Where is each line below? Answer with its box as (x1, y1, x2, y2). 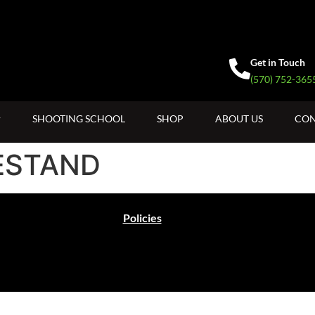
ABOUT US (215, 112, 263, 124)
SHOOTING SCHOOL (32, 112, 125, 124)
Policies (122, 210, 162, 224)
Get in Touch (250, 56, 305, 68)
